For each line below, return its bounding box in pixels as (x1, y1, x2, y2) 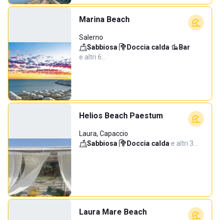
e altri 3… (171, 139, 198, 147)
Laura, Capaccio (79, 130, 128, 137)
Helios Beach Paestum (79, 111, 163, 120)
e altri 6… (79, 53, 106, 61)
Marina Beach (79, 15, 130, 24)
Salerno (79, 33, 103, 41)
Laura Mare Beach (79, 207, 147, 217)
